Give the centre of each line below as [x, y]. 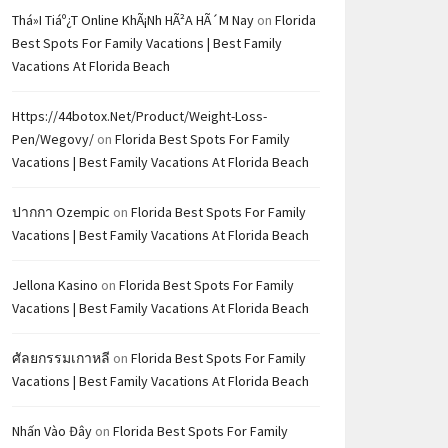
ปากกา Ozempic [61, 212]
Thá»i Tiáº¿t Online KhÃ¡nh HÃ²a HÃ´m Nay [133, 20]
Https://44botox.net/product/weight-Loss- [139, 116]
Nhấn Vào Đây [52, 431]
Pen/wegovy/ [53, 139]
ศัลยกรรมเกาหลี [61, 358]
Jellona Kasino [55, 285]
